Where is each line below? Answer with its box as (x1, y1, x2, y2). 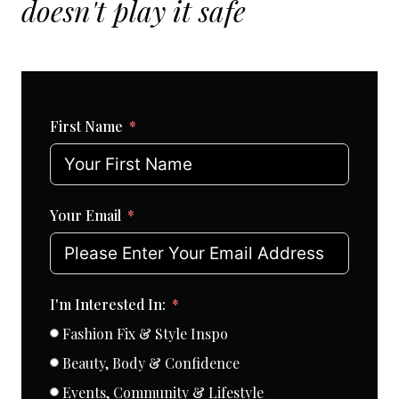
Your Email (50, 205, 121, 224)
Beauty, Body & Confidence (62, 353, 240, 372)
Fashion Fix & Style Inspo (62, 323, 228, 343)
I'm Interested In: (50, 294, 166, 313)
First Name (50, 116, 123, 135)
